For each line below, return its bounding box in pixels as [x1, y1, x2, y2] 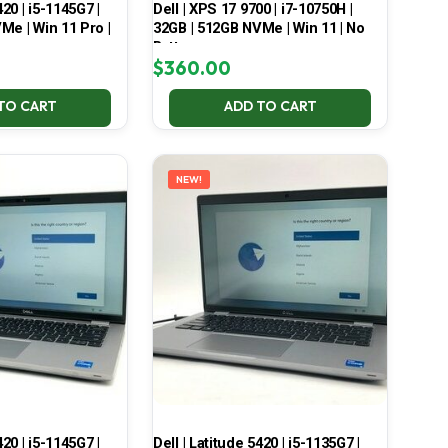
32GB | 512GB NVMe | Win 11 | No [152, 19, 365, 38]
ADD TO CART [223, 97, 317, 116]
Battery [152, 38, 200, 57]
